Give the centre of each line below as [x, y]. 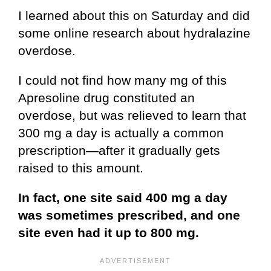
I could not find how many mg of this [122, 80]
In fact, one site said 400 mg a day [123, 198]
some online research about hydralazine [134, 33]
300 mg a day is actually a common [121, 133]
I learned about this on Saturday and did [134, 16]
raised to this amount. [81, 168]
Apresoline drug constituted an [106, 98]
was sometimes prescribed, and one [129, 215]
